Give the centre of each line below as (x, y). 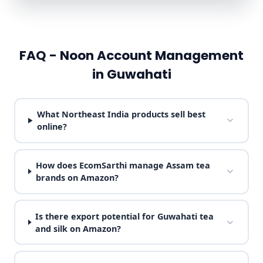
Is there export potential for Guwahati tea (125, 216)
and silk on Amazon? (78, 228)
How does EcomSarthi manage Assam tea (123, 166)
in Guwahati (131, 74)
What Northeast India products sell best (121, 114)
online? (52, 127)
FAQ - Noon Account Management (131, 55)
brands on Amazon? (77, 178)
